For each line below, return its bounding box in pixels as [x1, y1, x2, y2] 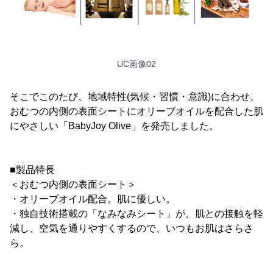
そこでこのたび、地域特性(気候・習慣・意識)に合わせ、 [10, 91, 260, 102]
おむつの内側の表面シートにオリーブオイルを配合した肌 [10, 106, 263, 117]
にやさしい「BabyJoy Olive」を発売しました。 [10, 121, 219, 132]
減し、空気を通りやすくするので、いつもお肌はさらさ [10, 223, 253, 234]
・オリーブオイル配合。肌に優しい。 [10, 194, 175, 205]
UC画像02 [117, 59, 156, 69]
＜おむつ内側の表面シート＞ [10, 179, 136, 190]
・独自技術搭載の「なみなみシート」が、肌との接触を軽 [10, 208, 263, 219]
